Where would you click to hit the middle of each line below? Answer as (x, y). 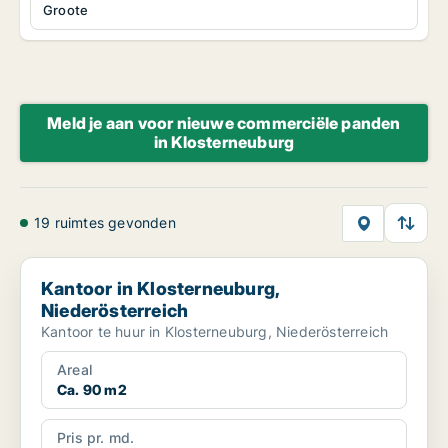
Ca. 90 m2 (92, 390)
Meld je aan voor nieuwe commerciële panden (224, 123)
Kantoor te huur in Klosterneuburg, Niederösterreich (215, 332)
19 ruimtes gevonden (105, 223)
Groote (66, 10)
